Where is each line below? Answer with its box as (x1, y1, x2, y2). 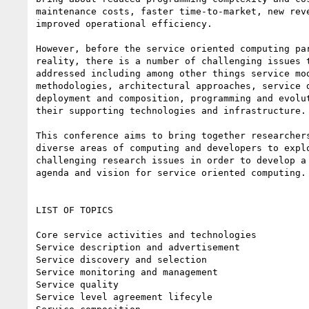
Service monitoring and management (36, 266, 218, 277)
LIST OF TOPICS (36, 204, 113, 215)
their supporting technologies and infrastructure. (36, 105, 306, 116)
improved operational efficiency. (36, 18, 212, 29)
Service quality (36, 279, 119, 290)
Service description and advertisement (36, 241, 240, 252)
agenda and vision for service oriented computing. (36, 167, 306, 178)
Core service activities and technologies (36, 229, 257, 240)
